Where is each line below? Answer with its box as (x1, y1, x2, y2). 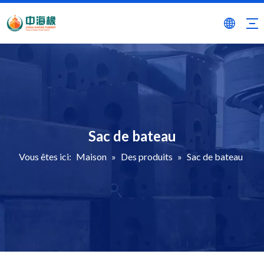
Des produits (120, 151, 173, 162)
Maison (75, 151, 107, 162)
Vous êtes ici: (18, 151, 71, 162)
